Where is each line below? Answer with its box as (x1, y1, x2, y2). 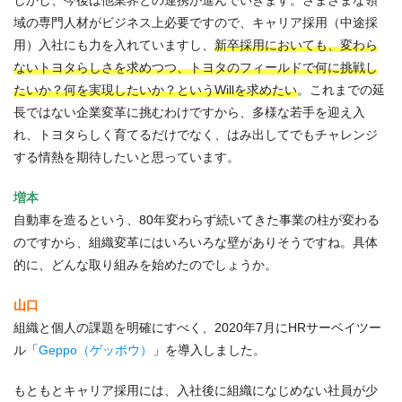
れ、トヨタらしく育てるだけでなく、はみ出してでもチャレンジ (13, 127, 378, 143)
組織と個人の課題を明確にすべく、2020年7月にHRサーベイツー (13, 320, 381, 336)
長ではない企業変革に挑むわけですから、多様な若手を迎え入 (13, 105, 365, 120)
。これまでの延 (297, 83, 385, 98)
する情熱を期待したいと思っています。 (13, 150, 240, 165)
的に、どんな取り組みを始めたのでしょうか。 (13, 258, 277, 273)
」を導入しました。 (153, 343, 266, 358)
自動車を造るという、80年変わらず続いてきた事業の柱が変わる (13, 213, 380, 228)
